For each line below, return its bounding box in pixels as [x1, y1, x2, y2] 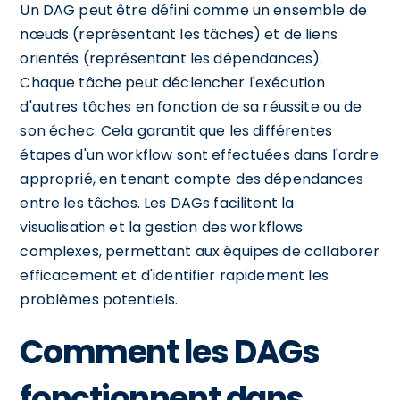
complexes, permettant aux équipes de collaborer [20, 240, 380, 262]
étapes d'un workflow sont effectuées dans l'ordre [20, 144, 379, 165]
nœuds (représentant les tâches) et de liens [20, 23, 337, 45]
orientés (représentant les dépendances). [20, 47, 323, 69]
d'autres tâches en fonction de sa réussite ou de [20, 96, 362, 117]
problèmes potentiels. [20, 288, 179, 310]
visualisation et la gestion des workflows [20, 216, 304, 237]
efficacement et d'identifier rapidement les [20, 264, 329, 286]
